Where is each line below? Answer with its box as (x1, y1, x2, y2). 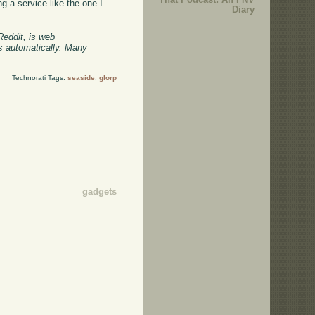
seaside (67, 74, 95, 82)
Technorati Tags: (11, 74, 67, 82)
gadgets (82, 186, 117, 198)
